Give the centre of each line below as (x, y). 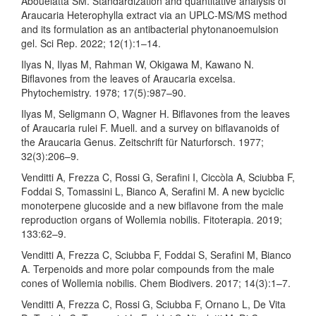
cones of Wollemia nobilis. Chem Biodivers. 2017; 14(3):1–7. (156, 282)
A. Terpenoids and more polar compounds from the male (148, 268)
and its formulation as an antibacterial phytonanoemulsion (150, 29)
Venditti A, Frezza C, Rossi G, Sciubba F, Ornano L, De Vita (153, 304)
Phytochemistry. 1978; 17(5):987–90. (104, 92)
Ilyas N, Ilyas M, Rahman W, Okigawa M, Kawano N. (138, 64)
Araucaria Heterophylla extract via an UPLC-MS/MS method (154, 14)
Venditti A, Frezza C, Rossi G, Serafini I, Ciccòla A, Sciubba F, (158, 177)
